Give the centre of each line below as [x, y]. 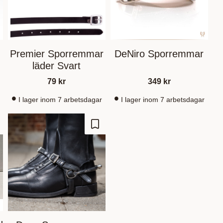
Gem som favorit [123, 129]
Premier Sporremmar [56, 54]
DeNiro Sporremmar [159, 54]
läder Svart [57, 65]
